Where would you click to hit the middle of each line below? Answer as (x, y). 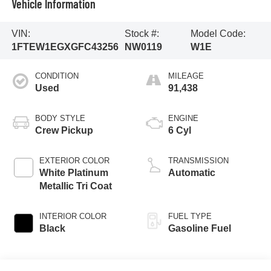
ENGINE (183, 118)
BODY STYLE (60, 118)
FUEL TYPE (190, 216)
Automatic (192, 172)
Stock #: (142, 34)
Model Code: (218, 34)
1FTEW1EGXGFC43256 (65, 47)
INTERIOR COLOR (73, 216)
